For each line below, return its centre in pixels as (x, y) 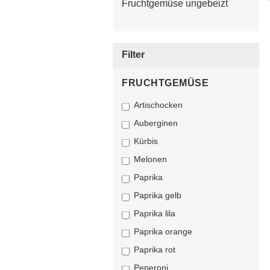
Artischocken (158, 105)
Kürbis (146, 141)
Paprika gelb (158, 195)
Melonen (150, 159)
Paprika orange (163, 231)
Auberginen (156, 123)
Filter (133, 55)
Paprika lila (155, 213)
